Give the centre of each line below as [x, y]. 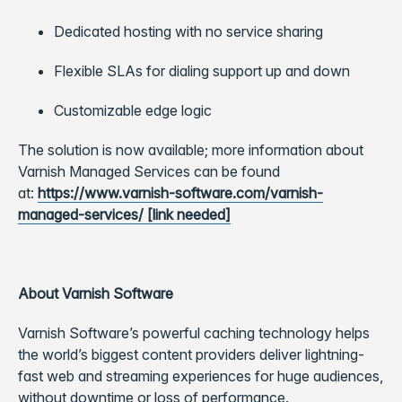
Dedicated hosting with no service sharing [188, 31]
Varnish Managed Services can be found [149, 171]
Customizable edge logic [133, 110]
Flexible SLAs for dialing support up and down [202, 71]
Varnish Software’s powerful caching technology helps [194, 333]
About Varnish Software [96, 293]
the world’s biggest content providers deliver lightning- [191, 354]
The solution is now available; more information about [191, 150]
